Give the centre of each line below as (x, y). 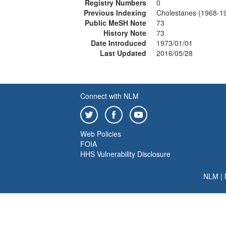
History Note (125, 33)
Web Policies (101, 134)
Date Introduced (119, 43)
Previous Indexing (115, 13)
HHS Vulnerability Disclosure (125, 154)
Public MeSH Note (116, 23)
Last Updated (123, 53)
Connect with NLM (109, 96)
